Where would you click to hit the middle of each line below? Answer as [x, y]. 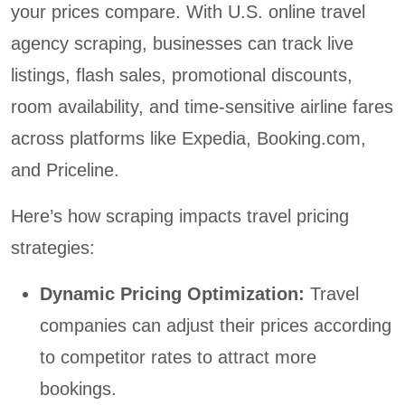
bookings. [78, 389]
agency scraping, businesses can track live [182, 44]
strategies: [53, 248]
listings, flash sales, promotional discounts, [182, 75]
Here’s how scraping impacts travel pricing [180, 217]
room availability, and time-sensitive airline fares [202, 107]
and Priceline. [65, 170]
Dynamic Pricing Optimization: [175, 294]
